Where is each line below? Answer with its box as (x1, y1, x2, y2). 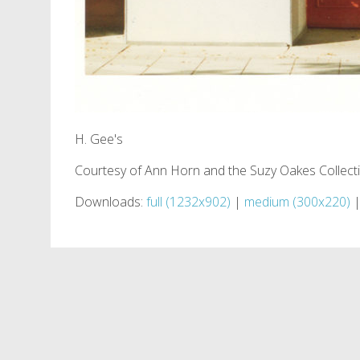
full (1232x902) (146, 193, 231, 211)
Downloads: (75, 193, 146, 211)
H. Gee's (75, 130, 123, 148)
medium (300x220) (244, 193, 350, 211)
